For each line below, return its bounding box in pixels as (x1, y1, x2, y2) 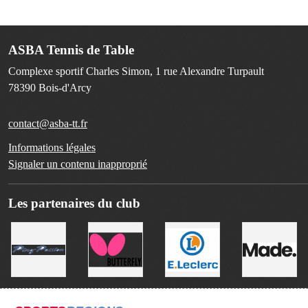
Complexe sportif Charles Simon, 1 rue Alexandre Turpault (8, 65, 264, 77)
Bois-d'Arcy (38, 81, 91, 93)
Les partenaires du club (8, 195, 140, 210)
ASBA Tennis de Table (8, 42, 134, 57)
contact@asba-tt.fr (8, 117, 87, 129)
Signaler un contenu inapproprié (8, 157, 147, 170)
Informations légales (8, 141, 96, 153)
